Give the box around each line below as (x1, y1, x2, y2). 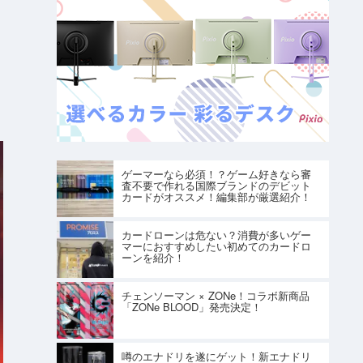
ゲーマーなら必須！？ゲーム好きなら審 (121, 165, 311, 181)
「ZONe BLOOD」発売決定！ (121, 298, 262, 314)
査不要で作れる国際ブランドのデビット (121, 177, 311, 193)
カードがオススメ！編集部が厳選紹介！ (121, 188, 311, 204)
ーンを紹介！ (121, 249, 185, 265)
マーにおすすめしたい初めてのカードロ (121, 237, 311, 254)
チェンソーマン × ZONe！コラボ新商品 (121, 287, 310, 303)
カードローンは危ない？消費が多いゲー (121, 226, 311, 242)
